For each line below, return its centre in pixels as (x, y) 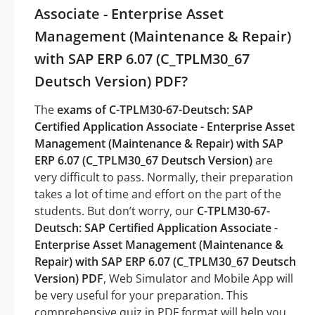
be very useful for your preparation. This (141, 296)
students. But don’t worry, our (116, 211)
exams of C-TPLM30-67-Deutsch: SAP (155, 110)
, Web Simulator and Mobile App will (198, 279)
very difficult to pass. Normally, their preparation (164, 178)
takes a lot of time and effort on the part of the (158, 194)
